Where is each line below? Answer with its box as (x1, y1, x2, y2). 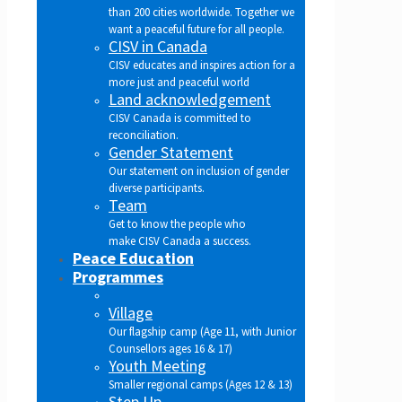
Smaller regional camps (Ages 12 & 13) (109, 377, 293, 392)
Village (109, 302, 153, 323)
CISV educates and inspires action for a (109, 57, 295, 73)
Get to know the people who (109, 216, 246, 232)
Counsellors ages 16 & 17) (109, 341, 232, 356)
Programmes (73, 267, 163, 287)
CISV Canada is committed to (109, 110, 251, 126)
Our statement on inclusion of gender (109, 163, 289, 179)
